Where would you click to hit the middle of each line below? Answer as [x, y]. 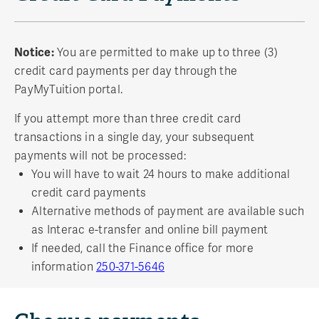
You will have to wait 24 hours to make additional [161, 174]
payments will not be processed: [100, 156]
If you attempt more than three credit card [128, 119]
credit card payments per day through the [126, 71]
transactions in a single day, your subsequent [135, 137]
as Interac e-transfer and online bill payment [150, 230]
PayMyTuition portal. [68, 89]
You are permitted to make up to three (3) [166, 52]
